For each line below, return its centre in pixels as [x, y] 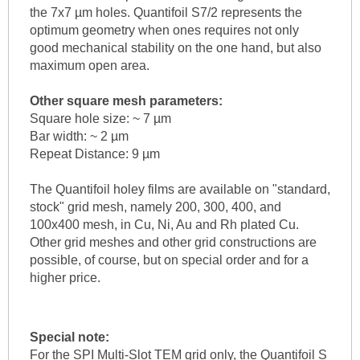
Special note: [69, 337]
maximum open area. [89, 66]
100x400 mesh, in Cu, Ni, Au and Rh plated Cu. [164, 225]
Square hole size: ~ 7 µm [100, 119]
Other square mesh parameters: [126, 101]
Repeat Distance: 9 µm [94, 154]
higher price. [65, 278]
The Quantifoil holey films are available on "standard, [180, 190]
